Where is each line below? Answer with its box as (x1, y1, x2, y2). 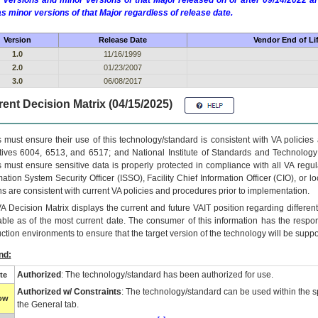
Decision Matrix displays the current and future (6, 203, 193, 213)
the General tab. (16, 300, 79, 309)
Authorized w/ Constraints (16, 287, 121, 297)
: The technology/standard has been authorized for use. (60, 270, 273, 280)
